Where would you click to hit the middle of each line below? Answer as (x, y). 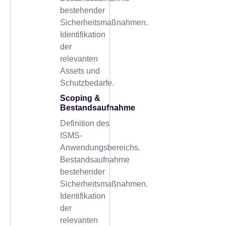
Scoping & (80, 98)
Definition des (85, 123)
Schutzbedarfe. (87, 83)
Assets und (80, 71)
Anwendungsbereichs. (100, 147)
